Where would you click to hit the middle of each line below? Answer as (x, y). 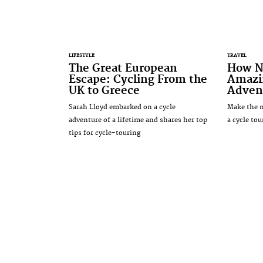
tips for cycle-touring (104, 133)
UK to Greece (104, 90)
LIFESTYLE (82, 55)
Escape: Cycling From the (138, 79)
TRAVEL (237, 55)
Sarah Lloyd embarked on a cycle (122, 107)
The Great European (123, 68)
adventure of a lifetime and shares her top (138, 120)
